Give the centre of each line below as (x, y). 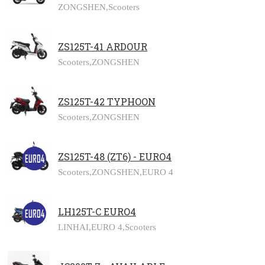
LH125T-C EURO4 (97, 211)
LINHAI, (75, 227)
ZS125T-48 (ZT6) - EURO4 (115, 156)
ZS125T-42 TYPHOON (107, 101)
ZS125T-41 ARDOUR (103, 46)
